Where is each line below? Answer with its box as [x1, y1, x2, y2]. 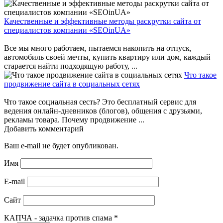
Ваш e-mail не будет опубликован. [4, 141, 118, 150]
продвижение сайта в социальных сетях [4, 80, 140, 89]
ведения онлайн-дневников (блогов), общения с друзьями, [4, 107, 202, 115]
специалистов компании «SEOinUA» [4, 26, 130, 35]
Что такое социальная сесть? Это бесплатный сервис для [4, 98, 196, 107]
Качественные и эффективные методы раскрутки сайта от [4, 17, 201, 26]
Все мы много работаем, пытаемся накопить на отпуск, [4, 44, 192, 53]
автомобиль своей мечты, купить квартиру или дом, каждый [4, 53, 211, 62]
